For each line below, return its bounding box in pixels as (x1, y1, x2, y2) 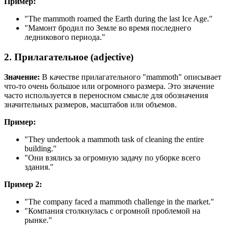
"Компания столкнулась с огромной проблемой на (25, 206, 200, 215)
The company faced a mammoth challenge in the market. (28, 197, 211, 206)
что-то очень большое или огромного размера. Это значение (4, 81, 214, 90)
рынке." (25, 215, 52, 224)
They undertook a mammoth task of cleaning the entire (28, 134, 204, 144)
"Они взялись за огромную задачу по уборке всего (25, 153, 200, 162)
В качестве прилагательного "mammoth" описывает (40, 72, 221, 81)
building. (25, 144, 53, 153)
